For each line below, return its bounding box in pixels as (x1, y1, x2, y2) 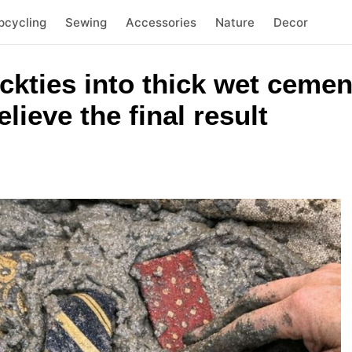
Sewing (64, 14, 107, 30)
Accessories (125, 14, 196, 30)
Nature (214, 14, 255, 30)
